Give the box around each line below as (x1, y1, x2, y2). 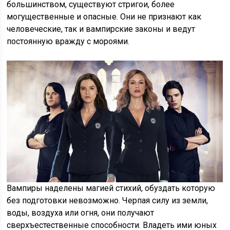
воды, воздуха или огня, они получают (7, 208, 155, 218)
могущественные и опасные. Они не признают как (7, 12, 202, 22)
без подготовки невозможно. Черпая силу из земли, (7, 196, 208, 206)
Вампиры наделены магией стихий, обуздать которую (7, 183, 216, 194)
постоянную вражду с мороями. (7, 36, 130, 47)
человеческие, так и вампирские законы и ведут (7, 24, 196, 34)
